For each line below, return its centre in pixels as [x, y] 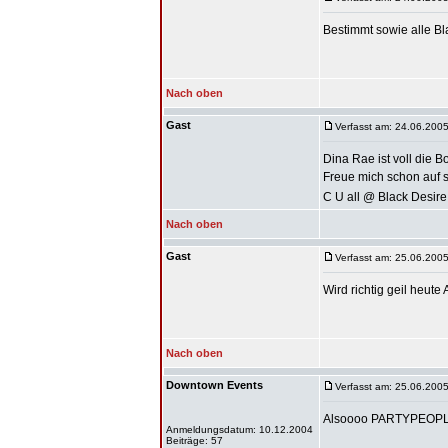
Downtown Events [214, 385]
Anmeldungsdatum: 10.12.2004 [239, 429]
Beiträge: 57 [194, 440]
